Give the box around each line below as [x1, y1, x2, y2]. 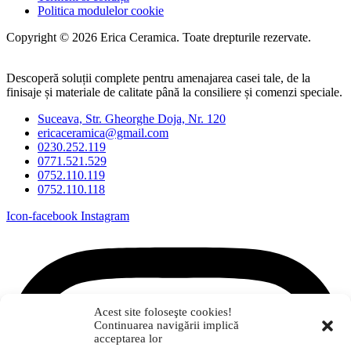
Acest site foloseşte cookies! [94, 306, 232, 318]
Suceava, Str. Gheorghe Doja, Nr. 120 [38, 112, 226, 126]
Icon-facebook [6, 209, 78, 223]
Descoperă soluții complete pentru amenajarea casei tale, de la [6, 71, 310, 85]
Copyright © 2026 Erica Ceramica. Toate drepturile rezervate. [6, 31, 311, 45]
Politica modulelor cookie [38, 4, 164, 18]
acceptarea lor [94, 332, 162, 345]
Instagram [81, 209, 129, 223]
